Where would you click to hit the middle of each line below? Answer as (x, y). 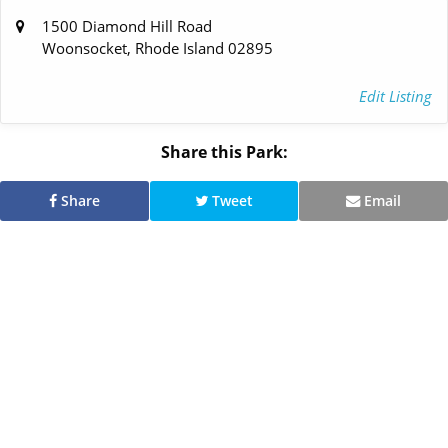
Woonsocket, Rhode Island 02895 (158, 47)
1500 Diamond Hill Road (127, 25)
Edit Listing (395, 95)
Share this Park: (224, 151)
